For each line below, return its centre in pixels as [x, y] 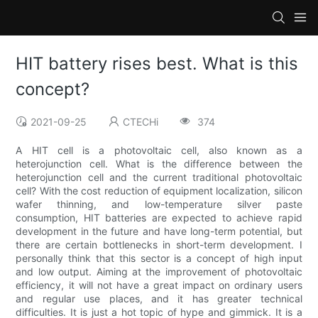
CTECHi [141, 122]
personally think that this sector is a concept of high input [159, 258]
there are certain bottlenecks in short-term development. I [159, 245]
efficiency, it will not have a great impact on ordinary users [159, 285]
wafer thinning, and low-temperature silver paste [159, 204]
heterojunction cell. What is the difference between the [159, 164]
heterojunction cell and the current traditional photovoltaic [159, 177]
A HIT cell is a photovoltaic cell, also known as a [159, 150]
